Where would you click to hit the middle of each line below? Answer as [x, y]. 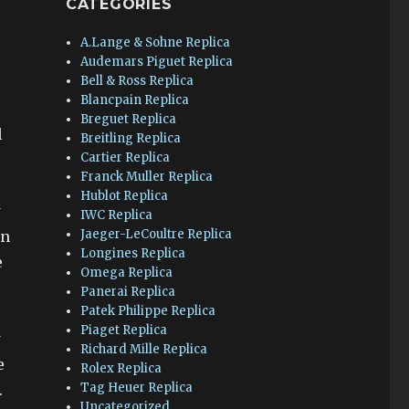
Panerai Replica [128, 292]
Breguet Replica [129, 119]
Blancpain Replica [135, 100]
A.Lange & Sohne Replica [156, 42]
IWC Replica [117, 215]
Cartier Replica [126, 157]
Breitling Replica [131, 138]
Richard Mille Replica [144, 349]
